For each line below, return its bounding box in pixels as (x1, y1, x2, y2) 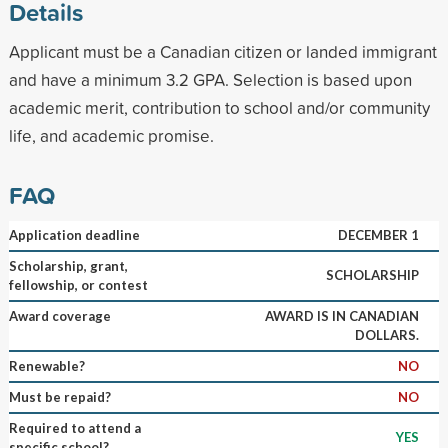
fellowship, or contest (8, 276, 148, 293)
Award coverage (8, 307, 111, 324)
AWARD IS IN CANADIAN (264, 307, 419, 324)
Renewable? (8, 357, 85, 374)
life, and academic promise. (8, 123, 214, 147)
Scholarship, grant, (8, 257, 128, 274)
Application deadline (8, 226, 140, 243)
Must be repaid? (8, 388, 111, 405)
